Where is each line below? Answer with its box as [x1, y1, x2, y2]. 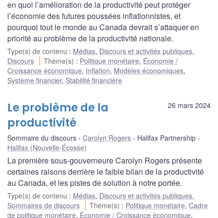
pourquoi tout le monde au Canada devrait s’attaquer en [7, 21, 199, 33]
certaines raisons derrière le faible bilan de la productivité [7, 165, 204, 177]
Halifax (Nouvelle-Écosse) [7, 142, 87, 152]
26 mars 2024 [168, 100, 211, 110]
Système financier [7, 75, 62, 85]
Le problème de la [7, 100, 109, 115]
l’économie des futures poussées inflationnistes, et [7, 10, 181, 21]
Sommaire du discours [7, 132, 76, 143]
